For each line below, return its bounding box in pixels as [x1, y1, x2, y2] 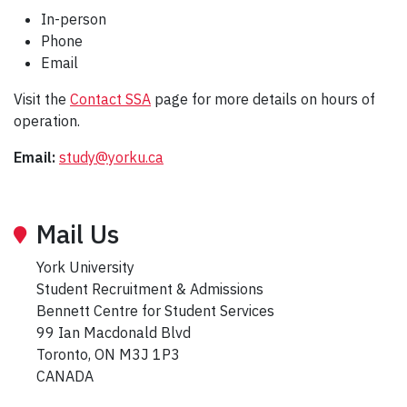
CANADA [36, 366, 94, 385]
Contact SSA [70, 89, 151, 108]
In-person [41, 9, 106, 28]
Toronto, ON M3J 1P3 [36, 344, 180, 363]
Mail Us [36, 216, 119, 251]
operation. [14, 111, 80, 130]
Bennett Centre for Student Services [36, 301, 274, 320]
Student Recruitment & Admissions [36, 279, 263, 298]
